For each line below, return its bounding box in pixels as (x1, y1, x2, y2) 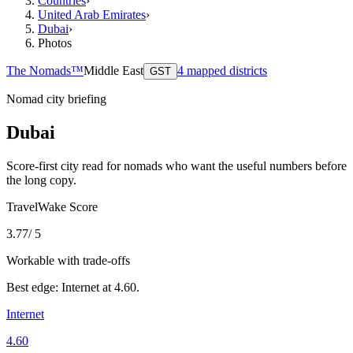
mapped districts (184, 63, 267, 77)
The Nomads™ (6, 63, 84, 77)
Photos (38, 35, 72, 50)
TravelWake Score (6, 199, 98, 214)
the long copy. (6, 173, 76, 187)
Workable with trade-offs (6, 253, 130, 267)
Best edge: (6, 280, 61, 294)
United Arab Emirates (38, 7, 146, 21)
